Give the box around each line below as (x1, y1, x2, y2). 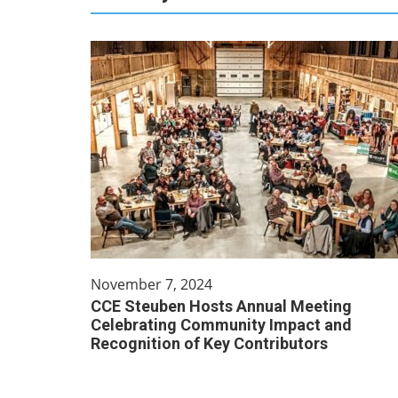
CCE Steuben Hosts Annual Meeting (91, 297, 352, 315)
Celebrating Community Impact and (91, 315, 352, 334)
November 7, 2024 (91, 275, 212, 294)
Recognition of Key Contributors (91, 334, 328, 353)
